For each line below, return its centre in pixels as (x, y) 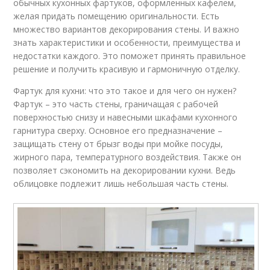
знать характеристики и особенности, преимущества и (127, 42)
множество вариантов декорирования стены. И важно (127, 29)
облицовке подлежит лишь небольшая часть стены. (121, 183)
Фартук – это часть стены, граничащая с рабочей (116, 104)
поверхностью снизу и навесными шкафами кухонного (126, 117)
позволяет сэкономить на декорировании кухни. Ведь (125, 170)
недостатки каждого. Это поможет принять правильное (130, 55)
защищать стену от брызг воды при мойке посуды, (118, 143)
